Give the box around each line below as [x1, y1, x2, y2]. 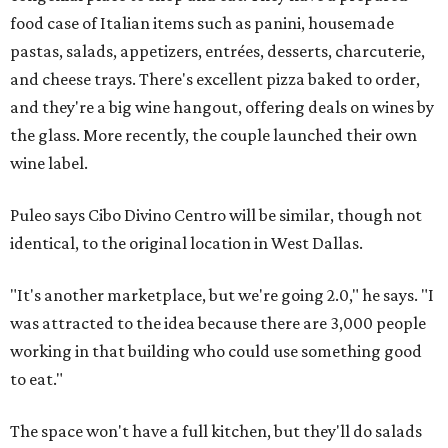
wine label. [10, 153, 88, 173]
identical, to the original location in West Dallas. [10, 233, 363, 253]
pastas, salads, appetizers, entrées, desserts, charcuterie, [10, 41, 425, 61]
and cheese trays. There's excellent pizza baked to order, [10, 69, 420, 89]
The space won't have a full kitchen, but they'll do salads [10, 421, 422, 441]
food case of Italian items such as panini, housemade [10, 13, 394, 33]
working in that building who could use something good [10, 341, 422, 361]
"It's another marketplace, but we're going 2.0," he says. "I [10, 285, 434, 305]
